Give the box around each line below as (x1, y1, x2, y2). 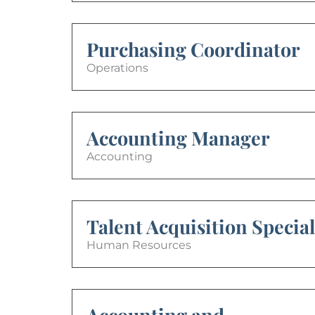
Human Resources (86, 238, 191, 252)
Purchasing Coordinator (86, 36, 300, 62)
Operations (86, 60, 148, 75)
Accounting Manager (86, 124, 270, 150)
